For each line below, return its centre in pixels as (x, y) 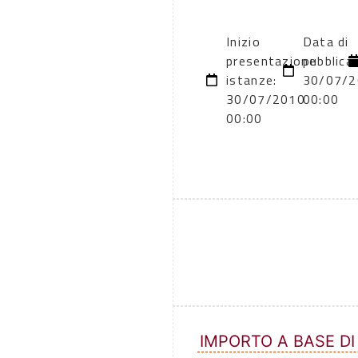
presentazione (271, 61)
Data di (326, 42)
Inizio (243, 42)
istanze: (252, 80)
